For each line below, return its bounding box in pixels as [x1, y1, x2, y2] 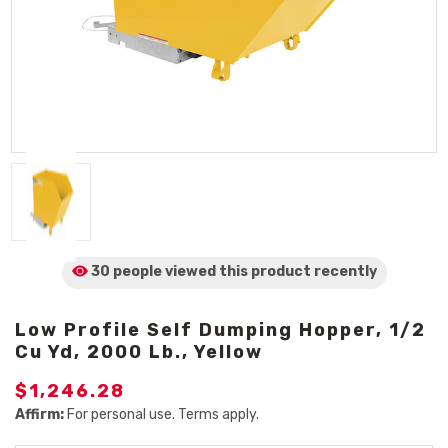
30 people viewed [90, 263, 216, 280]
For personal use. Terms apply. [64, 406, 259, 423]
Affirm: [15, 406, 64, 423]
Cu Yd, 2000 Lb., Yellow [15, 341, 263, 363]
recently [313, 263, 377, 280]
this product [215, 263, 314, 280]
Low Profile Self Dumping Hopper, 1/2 [15, 319, 426, 341]
